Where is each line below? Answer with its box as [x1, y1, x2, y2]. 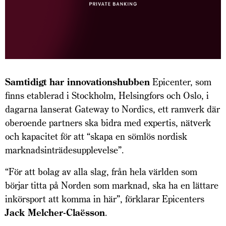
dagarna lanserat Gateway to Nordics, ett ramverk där [5, 103, 220, 115]
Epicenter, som [150, 76, 211, 88]
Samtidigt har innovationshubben [5, 76, 150, 88]
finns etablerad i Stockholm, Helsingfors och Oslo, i [5, 89, 209, 101]
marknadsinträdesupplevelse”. [5, 144, 124, 156]
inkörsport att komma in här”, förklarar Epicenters [5, 193, 204, 205]
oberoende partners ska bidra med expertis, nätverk [5, 117, 211, 129]
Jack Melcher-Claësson [5, 206, 105, 218]
